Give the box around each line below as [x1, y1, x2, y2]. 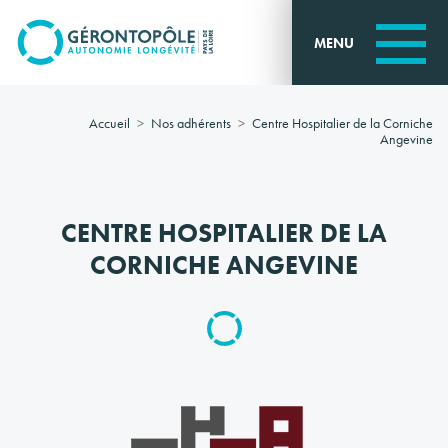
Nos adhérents [151, 114, 231, 132]
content [25, 42, 67, 62]
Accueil [89, 114, 130, 132]
